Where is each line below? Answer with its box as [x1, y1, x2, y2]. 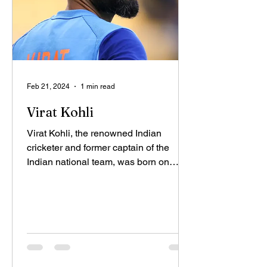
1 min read [80, 82, 115, 91]
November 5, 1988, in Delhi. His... [27, 170, 169, 182]
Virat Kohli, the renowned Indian [27, 128, 162, 139]
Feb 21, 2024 [27, 82, 70, 91]
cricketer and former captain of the [27, 142, 169, 153]
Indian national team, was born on [27, 156, 169, 167]
